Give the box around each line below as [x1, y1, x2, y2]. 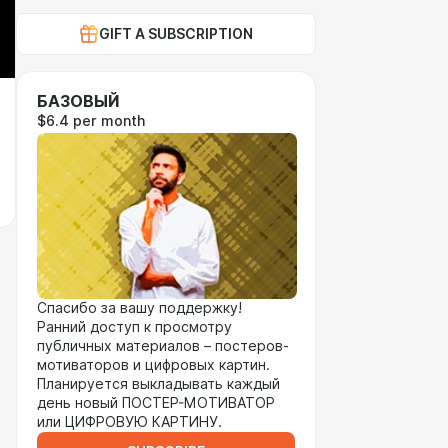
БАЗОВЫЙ [37, 92, 119, 111]
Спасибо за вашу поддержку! [37, 300, 242, 316]
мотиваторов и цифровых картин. [37, 357, 270, 373]
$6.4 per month [37, 113, 145, 129]
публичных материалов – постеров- [37, 338, 289, 354]
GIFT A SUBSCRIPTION [99, 26, 253, 42]
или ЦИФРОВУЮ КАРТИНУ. [37, 414, 222, 430]
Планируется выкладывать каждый [37, 376, 280, 392]
